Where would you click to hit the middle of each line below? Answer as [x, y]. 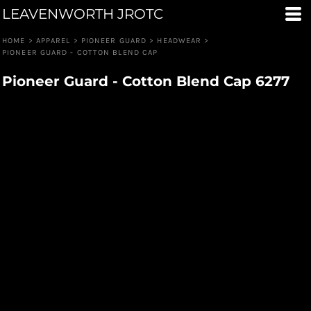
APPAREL [53, 41]
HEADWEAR [179, 41]
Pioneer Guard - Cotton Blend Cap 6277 [146, 81]
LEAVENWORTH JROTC [83, 14]
